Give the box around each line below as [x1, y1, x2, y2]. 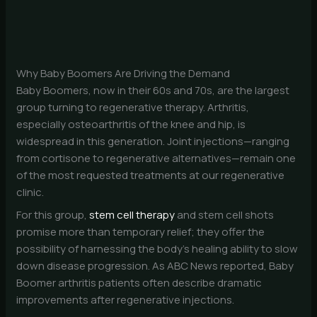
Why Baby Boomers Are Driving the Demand [16, 66, 231, 81]
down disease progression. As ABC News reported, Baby [16, 258, 294, 273]
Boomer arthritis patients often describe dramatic [16, 275, 263, 290]
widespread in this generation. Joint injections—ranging [16, 134, 290, 149]
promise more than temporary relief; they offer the [16, 224, 265, 239]
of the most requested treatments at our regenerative [16, 168, 285, 183]
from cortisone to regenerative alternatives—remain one [16, 151, 296, 166]
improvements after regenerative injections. [16, 292, 235, 307]
